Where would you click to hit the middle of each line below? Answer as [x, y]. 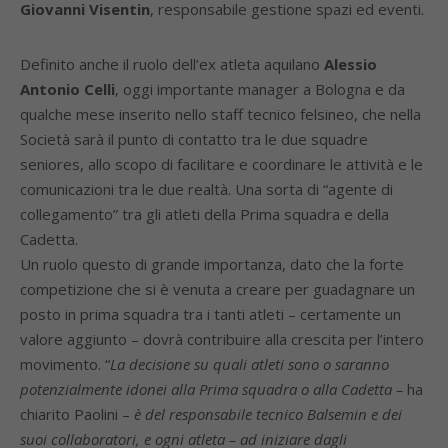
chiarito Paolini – [77, 414]
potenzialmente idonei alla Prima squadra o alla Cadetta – [211, 389]
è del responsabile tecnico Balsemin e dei [268, 414]
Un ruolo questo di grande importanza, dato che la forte [212, 264]
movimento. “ [65, 364]
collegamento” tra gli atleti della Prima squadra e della [204, 214]
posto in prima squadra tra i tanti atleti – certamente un [210, 314]
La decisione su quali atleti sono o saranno [249, 364]
